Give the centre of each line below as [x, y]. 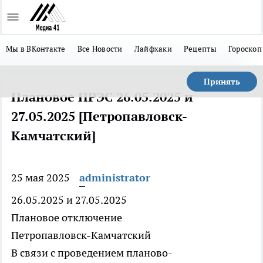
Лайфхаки [153, 49]
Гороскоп [245, 49]
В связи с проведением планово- [92, 253]
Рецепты [200, 49]
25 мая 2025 [41, 178]
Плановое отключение [67, 218]
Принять [222, 82]
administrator [115, 178]
